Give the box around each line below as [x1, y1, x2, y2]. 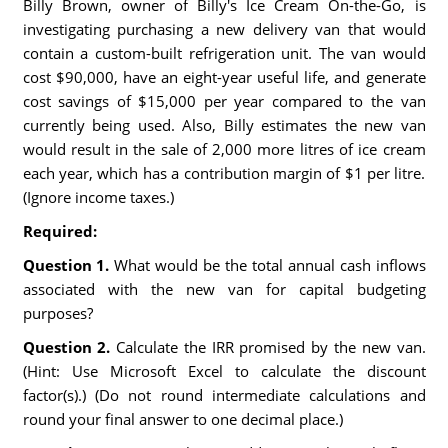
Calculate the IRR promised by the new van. [116, 337, 426, 357]
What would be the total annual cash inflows [114, 255, 426, 275]
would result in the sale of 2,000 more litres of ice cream [22, 139, 426, 159]
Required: [22, 221, 97, 241]
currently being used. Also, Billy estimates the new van [22, 115, 426, 135]
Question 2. [22, 337, 117, 357]
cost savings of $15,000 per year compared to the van [22, 91, 426, 111]
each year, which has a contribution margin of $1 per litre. [22, 163, 426, 183]
